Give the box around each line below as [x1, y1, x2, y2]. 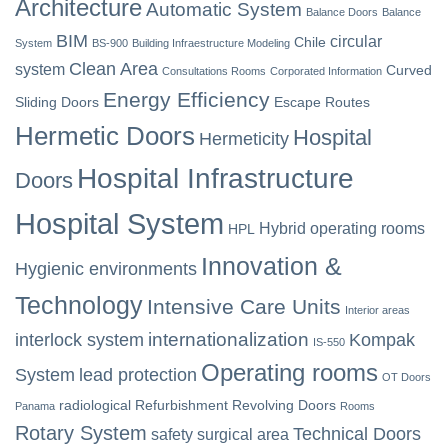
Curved [386, 62, 432, 78]
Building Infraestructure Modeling [132, 37, 290, 49]
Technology [15, 291, 143, 319]
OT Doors [382, 371, 431, 383]
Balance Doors [306, 6, 378, 18]
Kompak [349, 330, 415, 350]
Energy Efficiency [103, 88, 270, 111]
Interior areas [345, 304, 410, 316]
